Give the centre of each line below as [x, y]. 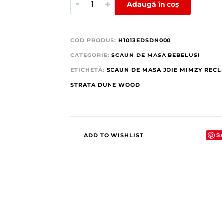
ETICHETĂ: [88, 70]
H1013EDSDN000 [144, 40]
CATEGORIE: [91, 55]
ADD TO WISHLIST [113, 135]
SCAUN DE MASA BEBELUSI [156, 55]
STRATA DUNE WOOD [105, 84]
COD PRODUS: [94, 40]
